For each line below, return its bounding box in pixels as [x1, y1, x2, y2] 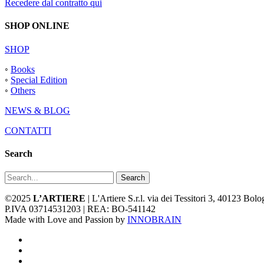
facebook [28, 234, 62, 245]
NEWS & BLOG [5, 105, 70, 115]
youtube [28, 245, 58, 255]
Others [11, 85, 35, 95]
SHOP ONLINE [5, 21, 70, 31]
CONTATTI [5, 125, 51, 136]
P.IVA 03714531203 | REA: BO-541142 [5, 204, 156, 214]
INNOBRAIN [127, 214, 181, 225]
